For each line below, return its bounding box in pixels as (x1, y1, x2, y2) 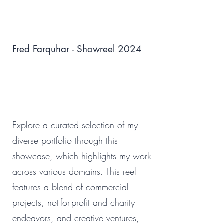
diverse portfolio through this (12, 134, 118, 146)
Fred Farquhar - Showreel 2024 (12, 43, 142, 55)
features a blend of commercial (12, 181, 129, 193)
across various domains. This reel (12, 165, 136, 177)
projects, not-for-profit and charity (12, 196, 135, 208)
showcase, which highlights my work (12, 150, 151, 162)
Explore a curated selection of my (12, 119, 138, 131)
